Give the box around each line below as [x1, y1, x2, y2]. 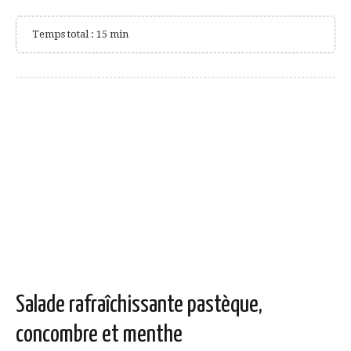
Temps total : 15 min [32, 27, 128, 40]
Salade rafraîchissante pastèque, [16, 293, 262, 317]
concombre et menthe [16, 323, 183, 347]
